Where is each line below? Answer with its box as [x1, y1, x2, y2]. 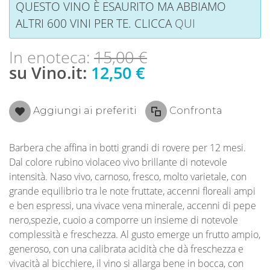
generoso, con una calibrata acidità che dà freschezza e [9, 242, 243, 256]
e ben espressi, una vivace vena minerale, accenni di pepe [9, 198, 256, 212]
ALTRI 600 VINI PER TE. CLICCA [16, 14, 175, 31]
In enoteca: [9, 46, 94, 68]
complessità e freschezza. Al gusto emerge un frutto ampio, [9, 227, 260, 241]
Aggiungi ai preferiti [33, 104, 137, 116]
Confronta [169, 104, 222, 116]
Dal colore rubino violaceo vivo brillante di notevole [9, 155, 227, 169]
